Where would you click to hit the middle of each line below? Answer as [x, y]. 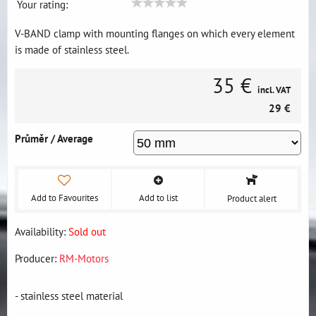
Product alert [251, 199]
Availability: [42, 231]
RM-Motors [84, 258]
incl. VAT [274, 90]
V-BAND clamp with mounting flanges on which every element [155, 33]
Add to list [158, 197]
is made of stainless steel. [72, 49]
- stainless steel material [69, 296]
